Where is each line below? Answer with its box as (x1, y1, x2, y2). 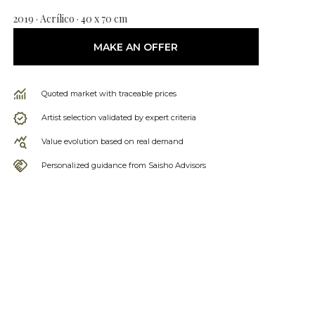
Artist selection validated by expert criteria (41, 112, 196, 122)
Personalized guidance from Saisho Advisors (41, 160, 206, 170)
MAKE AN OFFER (94, 40, 179, 53)
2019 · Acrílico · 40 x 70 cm (13, 12, 127, 25)
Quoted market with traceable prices (41, 89, 176, 98)
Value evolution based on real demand (41, 136, 184, 146)
